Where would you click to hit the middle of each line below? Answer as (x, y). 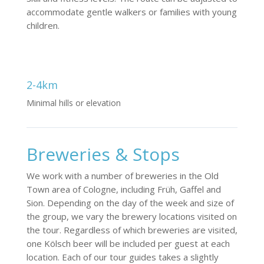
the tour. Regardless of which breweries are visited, (132, 230)
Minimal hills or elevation (73, 103)
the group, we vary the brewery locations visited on (131, 216)
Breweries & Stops (103, 154)
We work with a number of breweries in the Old (122, 175)
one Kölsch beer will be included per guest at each (128, 243)
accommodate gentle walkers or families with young (131, 11)
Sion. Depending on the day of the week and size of (130, 202)
